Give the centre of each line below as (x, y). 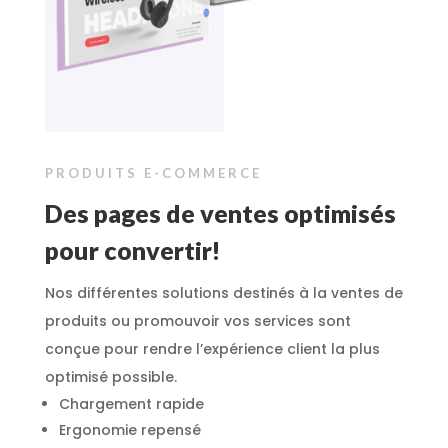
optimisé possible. (110, 376)
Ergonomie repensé (129, 429)
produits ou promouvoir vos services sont (197, 320)
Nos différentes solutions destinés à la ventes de (223, 292)
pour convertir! (132, 249)
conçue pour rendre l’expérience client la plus (212, 348)
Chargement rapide (133, 403)
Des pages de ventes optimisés (220, 212)
